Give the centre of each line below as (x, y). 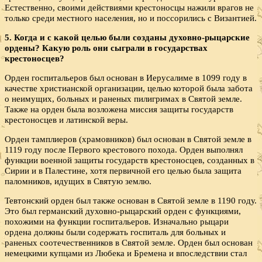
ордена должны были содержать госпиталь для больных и (115, 232)
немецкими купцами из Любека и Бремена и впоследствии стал (126, 253)
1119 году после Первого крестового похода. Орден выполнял (124, 150)
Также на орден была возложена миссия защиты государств (119, 109)
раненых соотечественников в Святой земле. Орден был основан (129, 243)
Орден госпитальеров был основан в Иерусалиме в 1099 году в (126, 77)
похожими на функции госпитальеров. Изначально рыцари (117, 222)
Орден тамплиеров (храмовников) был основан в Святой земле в (128, 139)
